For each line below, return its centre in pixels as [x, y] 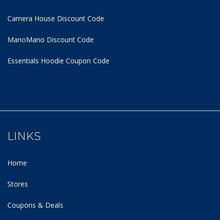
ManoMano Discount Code [51, 39]
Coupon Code [87, 60]
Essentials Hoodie [36, 60]
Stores [18, 184]
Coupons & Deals [35, 205]
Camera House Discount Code [56, 18]
